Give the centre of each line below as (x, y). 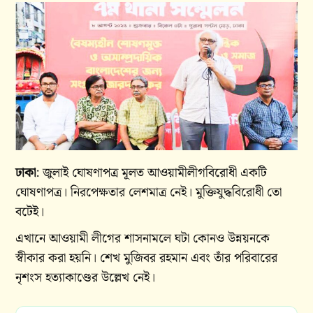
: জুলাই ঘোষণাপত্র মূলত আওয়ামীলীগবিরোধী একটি (152, 173)
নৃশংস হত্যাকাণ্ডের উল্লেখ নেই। (86, 278)
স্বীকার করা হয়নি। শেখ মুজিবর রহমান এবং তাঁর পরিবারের (147, 259)
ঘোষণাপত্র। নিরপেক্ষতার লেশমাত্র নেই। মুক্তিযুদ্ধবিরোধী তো (149, 193)
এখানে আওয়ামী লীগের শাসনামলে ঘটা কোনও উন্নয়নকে (143, 239)
